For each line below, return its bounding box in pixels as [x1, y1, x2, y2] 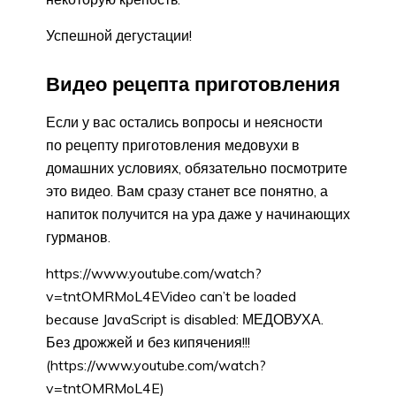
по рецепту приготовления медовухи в [46, 135, 300, 154]
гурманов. [46, 227, 110, 246]
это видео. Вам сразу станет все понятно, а [46, 181, 328, 200]
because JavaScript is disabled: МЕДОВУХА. [46, 309, 324, 328]
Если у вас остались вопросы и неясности [46, 112, 323, 131]
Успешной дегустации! [46, 27, 192, 45]
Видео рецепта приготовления [46, 72, 340, 97]
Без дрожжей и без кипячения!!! [46, 332, 250, 351]
